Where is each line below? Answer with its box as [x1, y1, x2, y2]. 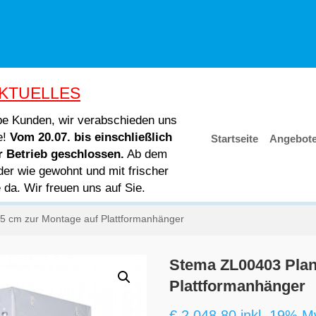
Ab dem [124, 147, 168, 161]
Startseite [210, 133, 258, 145]
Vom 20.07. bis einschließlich [10, 130, 173, 144]
